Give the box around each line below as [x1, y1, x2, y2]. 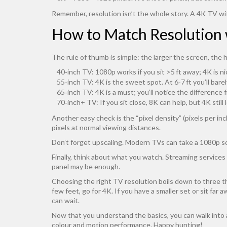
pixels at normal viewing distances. [52, 123, 161, 132]
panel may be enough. [52, 162, 120, 171]
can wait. [52, 196, 80, 205]
